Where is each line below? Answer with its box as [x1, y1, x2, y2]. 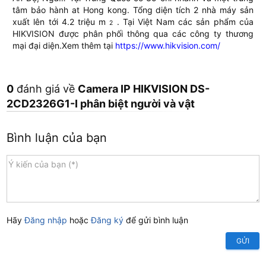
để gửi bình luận [123, 215, 189, 226]
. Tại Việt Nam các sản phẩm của [113, 17, 254, 27]
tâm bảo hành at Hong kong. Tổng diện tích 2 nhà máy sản [12, 5, 254, 15]
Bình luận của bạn [7, 131, 107, 145]
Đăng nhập [24, 215, 68, 226]
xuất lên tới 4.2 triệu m [12, 17, 110, 27]
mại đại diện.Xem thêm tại [12, 40, 116, 51]
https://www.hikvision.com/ [115, 40, 221, 51]
